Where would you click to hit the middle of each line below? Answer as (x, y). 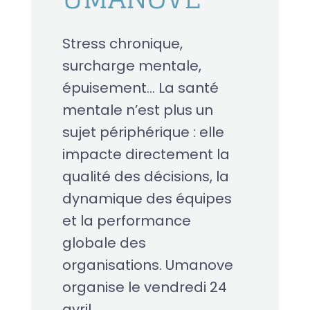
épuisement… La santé (140, 88)
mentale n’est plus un (137, 110)
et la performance (126, 221)
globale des (104, 243)
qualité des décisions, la (145, 177)
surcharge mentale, (131, 66)
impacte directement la (146, 155)
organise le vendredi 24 (144, 288)
